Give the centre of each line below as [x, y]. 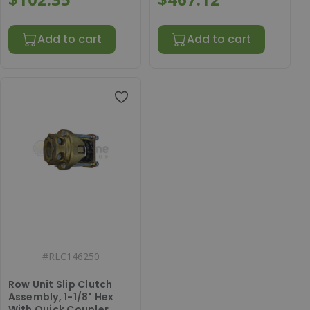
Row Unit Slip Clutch [60, 284]
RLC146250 [74, 256]
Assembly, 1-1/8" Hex [61, 297]
